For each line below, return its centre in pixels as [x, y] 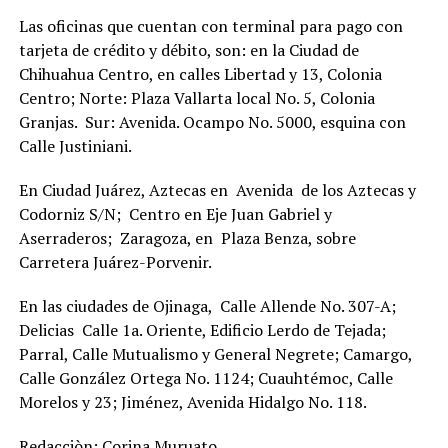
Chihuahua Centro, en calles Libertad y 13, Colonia [200, 74]
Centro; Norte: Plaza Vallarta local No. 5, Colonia [196, 98]
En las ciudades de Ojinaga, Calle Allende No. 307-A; [207, 306]
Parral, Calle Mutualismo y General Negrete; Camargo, [215, 354]
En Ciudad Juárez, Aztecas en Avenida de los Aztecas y [217, 190]
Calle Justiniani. [75, 146]
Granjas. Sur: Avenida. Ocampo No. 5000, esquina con [212, 122]
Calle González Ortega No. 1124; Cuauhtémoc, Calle [205, 378]
